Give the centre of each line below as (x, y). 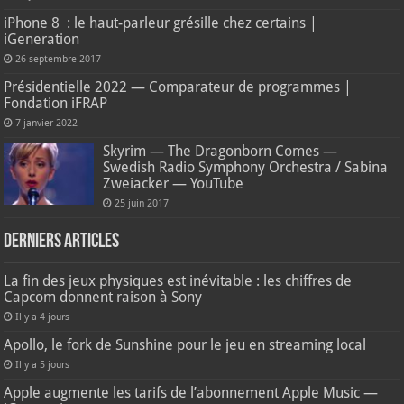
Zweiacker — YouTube (174, 183)
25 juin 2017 (142, 203)
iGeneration (42, 39)
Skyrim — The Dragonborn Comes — (220, 151)
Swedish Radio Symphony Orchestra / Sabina (246, 167)
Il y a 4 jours (43, 317)
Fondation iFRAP (56, 103)
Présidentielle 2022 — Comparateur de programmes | (178, 87)
